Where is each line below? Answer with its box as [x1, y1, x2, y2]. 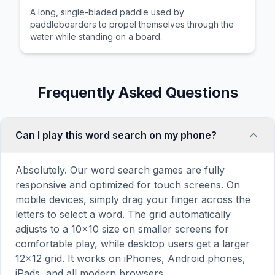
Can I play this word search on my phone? [15, 129, 217, 141]
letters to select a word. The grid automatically [15, 208, 231, 220]
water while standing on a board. [30, 31, 162, 42]
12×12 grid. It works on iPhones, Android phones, [15, 252, 246, 265]
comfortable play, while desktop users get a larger [15, 238, 250, 250]
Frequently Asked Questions [37, 83, 238, 101]
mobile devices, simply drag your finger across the [15, 193, 250, 206]
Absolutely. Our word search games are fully [15, 164, 225, 176]
